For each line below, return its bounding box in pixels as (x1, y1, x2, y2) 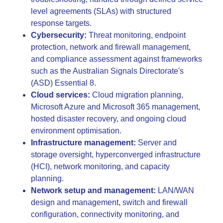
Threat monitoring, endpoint (87, 30, 186, 39)
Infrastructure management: (31, 138, 136, 147)
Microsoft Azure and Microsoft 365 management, (31, 102, 200, 111)
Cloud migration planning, (90, 90, 183, 99)
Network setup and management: (31, 186, 156, 195)
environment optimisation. (31, 126, 121, 135)
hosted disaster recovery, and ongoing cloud (31, 114, 186, 123)
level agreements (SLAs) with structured (31, 6, 171, 15)
